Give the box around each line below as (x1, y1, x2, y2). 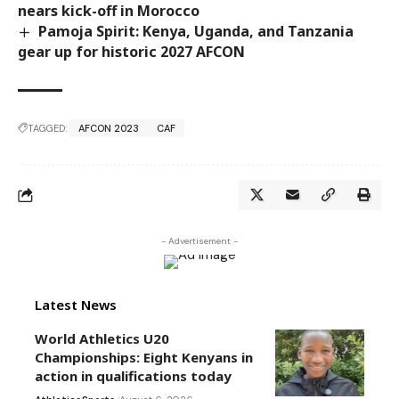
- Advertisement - (161, 235, 238, 248)
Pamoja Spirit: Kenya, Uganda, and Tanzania (38, 21, 354, 41)
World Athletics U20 (35, 330, 169, 348)
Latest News (35, 296, 117, 314)
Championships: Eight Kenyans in (35, 348, 253, 367)
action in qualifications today (35, 367, 232, 386)
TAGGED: (28, 122, 67, 135)
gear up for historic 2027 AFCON (18, 42, 245, 62)
